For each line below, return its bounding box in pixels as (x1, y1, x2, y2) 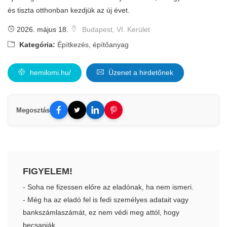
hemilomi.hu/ (28, 68, 71, 77)
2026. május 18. (15, 25, 68, 33)
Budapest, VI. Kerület (80, 25, 150, 33)
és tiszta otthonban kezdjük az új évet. (8, 6, 130, 14)
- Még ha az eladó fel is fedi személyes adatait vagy (23, 196, 188, 204)
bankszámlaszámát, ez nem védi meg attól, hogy (23, 208, 179, 216)
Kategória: (17, 41, 55, 49)
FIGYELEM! (23, 166, 72, 176)
